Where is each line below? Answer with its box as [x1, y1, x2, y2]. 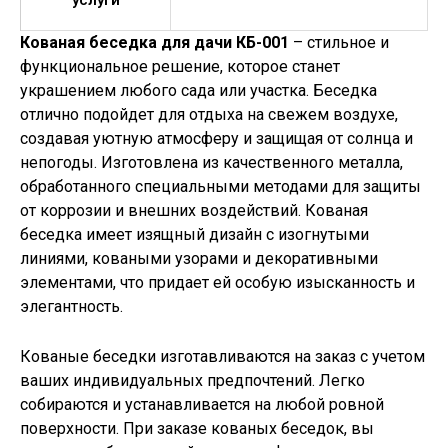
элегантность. [20, 297, 123, 317]
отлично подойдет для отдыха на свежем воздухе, [20, 105, 398, 125]
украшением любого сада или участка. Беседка [20, 81, 377, 101]
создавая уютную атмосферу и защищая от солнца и [20, 129, 413, 149]
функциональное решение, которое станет [20, 57, 340, 77]
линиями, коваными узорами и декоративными [20, 249, 378, 269]
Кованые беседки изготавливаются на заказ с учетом [20, 346, 425, 366]
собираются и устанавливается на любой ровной [20, 394, 384, 414]
